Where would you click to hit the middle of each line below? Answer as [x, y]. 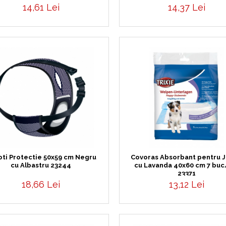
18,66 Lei [41, 184]
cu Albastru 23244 [41, 165]
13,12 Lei [187, 184]
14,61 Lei [41, 7]
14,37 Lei [187, 7]
